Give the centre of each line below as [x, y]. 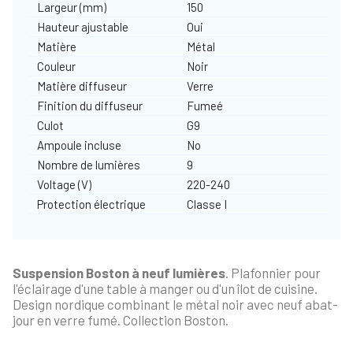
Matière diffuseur [82, 85]
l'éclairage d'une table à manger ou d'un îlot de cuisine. [165, 288]
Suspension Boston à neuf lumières [119, 272]
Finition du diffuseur [90, 105]
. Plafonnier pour [273, 272]
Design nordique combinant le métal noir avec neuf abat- [175, 304]
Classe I [206, 204]
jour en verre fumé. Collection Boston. [121, 320]
